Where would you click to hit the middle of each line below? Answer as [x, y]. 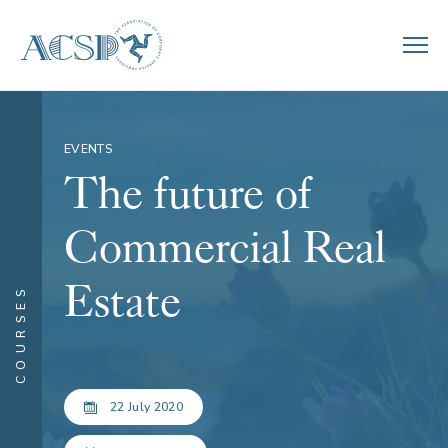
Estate [122, 302]
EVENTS [88, 149]
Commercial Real [225, 248]
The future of [188, 194]
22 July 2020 [146, 407]
